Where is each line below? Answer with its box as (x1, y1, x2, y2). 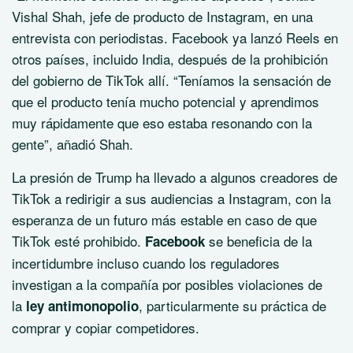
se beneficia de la (209, 231, 312, 251)
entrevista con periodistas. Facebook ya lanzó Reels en (12, 28, 338, 48)
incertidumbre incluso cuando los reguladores (12, 253, 280, 273)
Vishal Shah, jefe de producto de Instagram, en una (12, 6, 313, 27)
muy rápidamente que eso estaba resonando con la (12, 113, 312, 133)
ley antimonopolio (26, 296, 139, 316)
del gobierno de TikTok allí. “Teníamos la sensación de (12, 70, 331, 91)
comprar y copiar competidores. (12, 318, 199, 338)
